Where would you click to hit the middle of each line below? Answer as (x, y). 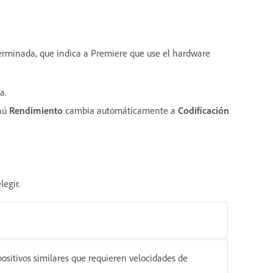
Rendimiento (36, 111)
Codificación (204, 111)
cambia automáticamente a (122, 111)
